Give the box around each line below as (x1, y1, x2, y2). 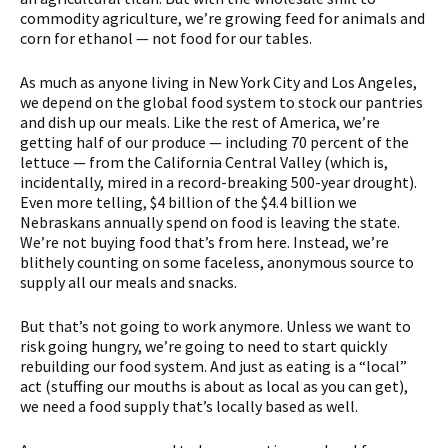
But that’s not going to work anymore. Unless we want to (20, 316, 411, 336)
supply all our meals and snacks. (20, 272, 237, 292)
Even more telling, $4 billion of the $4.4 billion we (20, 192, 357, 212)
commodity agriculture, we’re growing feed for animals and (20, 8, 425, 28)
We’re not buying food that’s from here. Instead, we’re (20, 232, 389, 252)
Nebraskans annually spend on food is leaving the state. (20, 212, 400, 232)
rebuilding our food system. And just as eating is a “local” (20, 356, 407, 376)
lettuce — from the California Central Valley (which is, (20, 152, 388, 172)
